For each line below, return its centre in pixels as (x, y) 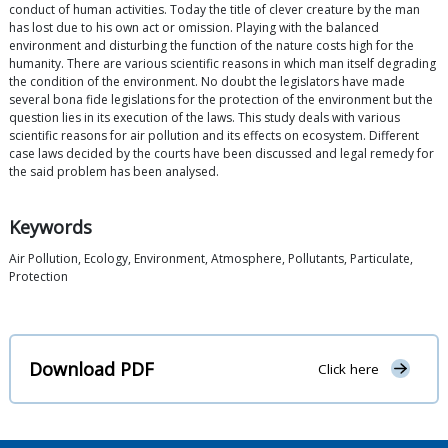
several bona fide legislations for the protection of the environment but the (221, 100)
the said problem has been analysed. (114, 172)
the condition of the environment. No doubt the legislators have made (207, 82)
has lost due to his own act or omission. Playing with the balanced (194, 28)
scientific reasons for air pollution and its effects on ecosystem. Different (214, 136)
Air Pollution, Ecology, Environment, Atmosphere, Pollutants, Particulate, (211, 259)
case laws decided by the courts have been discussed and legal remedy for (221, 154)
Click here (348, 369)
